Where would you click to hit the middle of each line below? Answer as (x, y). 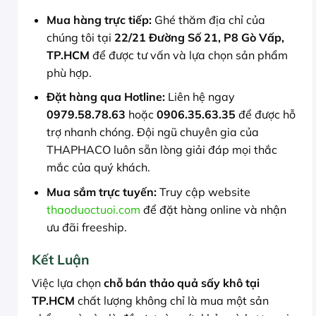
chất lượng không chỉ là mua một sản (172, 301)
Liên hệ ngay (200, 97)
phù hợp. (69, 72)
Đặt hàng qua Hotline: (105, 97)
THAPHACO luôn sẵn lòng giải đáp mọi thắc (162, 150)
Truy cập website (203, 192)
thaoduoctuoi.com (93, 209)
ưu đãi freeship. (86, 227)
